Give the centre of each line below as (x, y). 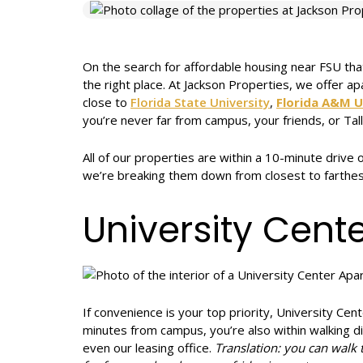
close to (107, 102)
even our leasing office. (149, 348)
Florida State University (200, 102)
